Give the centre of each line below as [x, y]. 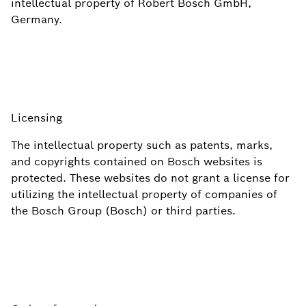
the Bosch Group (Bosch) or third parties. [123, 211]
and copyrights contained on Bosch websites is [137, 162]
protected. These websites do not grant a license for [150, 178]
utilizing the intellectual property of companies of [144, 194]
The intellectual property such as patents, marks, [142, 145]
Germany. [37, 19]
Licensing [37, 118]
